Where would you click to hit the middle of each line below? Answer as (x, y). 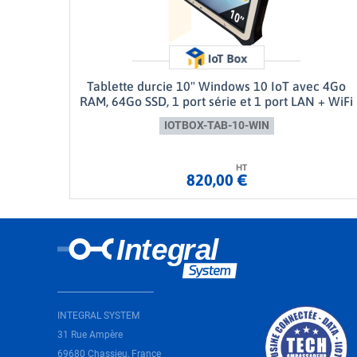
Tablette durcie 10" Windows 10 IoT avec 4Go (217, 86)
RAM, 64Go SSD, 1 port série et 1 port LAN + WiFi (217, 102)
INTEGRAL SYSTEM (98, 316)
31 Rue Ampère (90, 335)
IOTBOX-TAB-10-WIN (216, 126)
